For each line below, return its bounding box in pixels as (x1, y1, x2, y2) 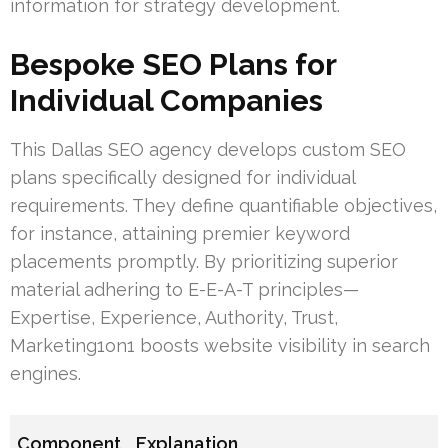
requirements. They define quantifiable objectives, (10, 195, 437, 217)
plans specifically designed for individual (10, 167, 355, 189)
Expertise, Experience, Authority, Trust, (10, 307, 338, 329)
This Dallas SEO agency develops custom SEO (10, 139, 406, 161)
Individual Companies (10, 83, 323, 119)
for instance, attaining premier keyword (10, 223, 350, 245)
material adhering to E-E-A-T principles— (10, 279, 359, 301)
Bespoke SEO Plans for (10, 47, 336, 83)
